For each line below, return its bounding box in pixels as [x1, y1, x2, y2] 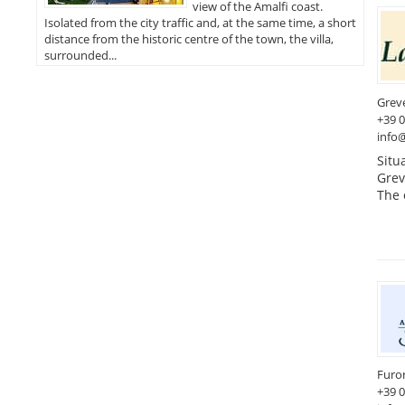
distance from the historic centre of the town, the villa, [43, 30, 334, 47]
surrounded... [43, 46, 117, 63]
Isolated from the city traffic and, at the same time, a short [43, 14, 356, 31]
